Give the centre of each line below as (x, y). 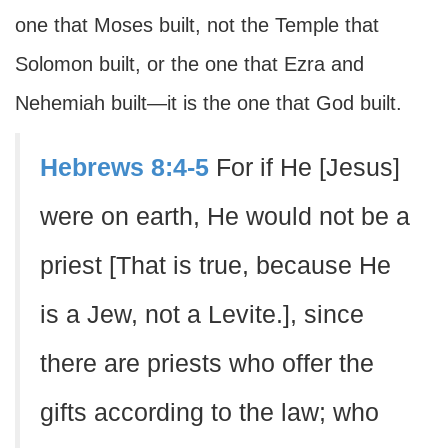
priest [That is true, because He (215, 265)
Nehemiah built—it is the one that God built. (208, 103)
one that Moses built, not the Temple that (197, 25)
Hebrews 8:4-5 (124, 167)
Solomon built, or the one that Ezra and (189, 64)
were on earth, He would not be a (225, 216)
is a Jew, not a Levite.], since (202, 314)
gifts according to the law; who (209, 412)
